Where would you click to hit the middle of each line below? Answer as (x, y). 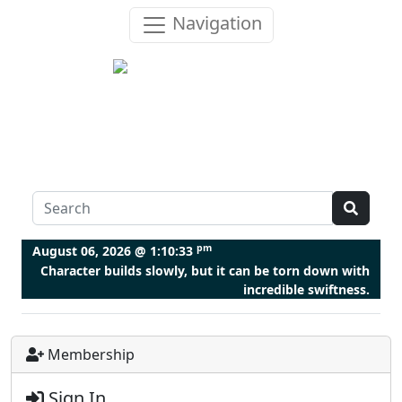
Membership (89, 354)
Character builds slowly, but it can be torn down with (205, 271)
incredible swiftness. (306, 289)
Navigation (214, 23)
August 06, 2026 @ (91, 251)
